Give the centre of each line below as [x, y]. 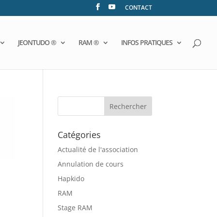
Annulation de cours [91, 164]
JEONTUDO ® [37, 42]
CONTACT [138, 8]
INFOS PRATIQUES [147, 42]
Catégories [79, 135]
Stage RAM [75, 208]
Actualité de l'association [98, 149]
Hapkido [71, 178]
